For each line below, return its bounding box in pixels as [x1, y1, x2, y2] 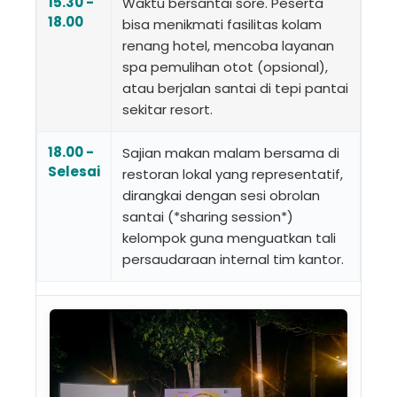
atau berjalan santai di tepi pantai [122, 78, 348, 97]
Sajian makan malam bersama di [122, 143, 339, 162]
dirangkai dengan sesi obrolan [122, 185, 320, 205]
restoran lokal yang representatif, [122, 164, 343, 183]
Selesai [48, 161, 100, 181]
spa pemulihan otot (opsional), [122, 57, 328, 76]
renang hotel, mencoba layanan [122, 35, 334, 55]
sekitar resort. [122, 99, 213, 119]
